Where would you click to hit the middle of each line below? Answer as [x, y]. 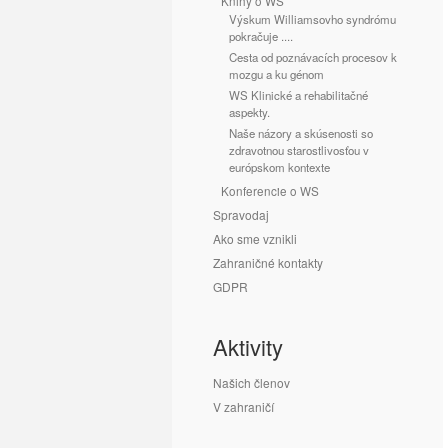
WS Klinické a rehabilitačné [298, 95]
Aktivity [248, 346]
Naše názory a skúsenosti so [301, 133]
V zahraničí [243, 406]
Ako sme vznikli [255, 238]
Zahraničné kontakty [268, 262]
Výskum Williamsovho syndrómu [312, 19]
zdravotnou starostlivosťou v [299, 150]
